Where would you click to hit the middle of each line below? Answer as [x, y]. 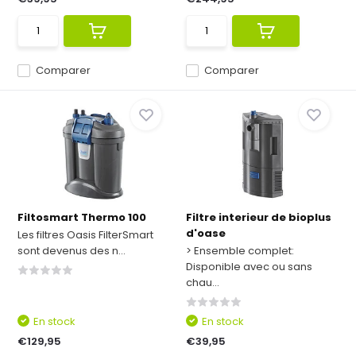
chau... [203, 282]
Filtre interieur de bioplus [259, 217]
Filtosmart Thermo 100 [82, 217]
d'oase [206, 233]
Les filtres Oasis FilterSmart [86, 235]
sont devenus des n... [72, 251]
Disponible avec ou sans [249, 267]
